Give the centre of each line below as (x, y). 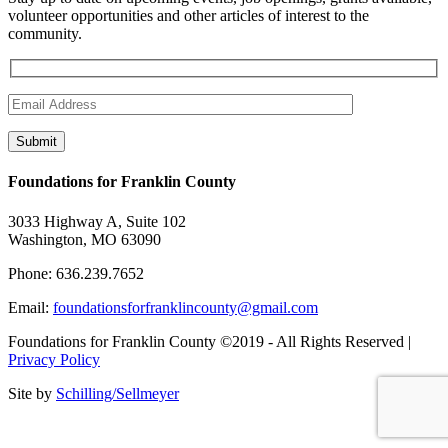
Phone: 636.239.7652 (76, 273)
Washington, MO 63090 (84, 239)
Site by (32, 393)
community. (45, 33)
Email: (30, 307)
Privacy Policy (54, 359)
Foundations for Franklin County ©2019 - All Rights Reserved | (209, 341)
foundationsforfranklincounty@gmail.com (185, 307)
